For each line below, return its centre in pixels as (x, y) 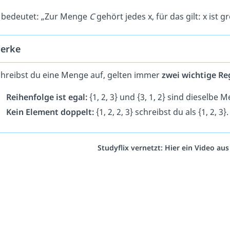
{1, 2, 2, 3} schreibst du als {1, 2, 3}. (161, 112)
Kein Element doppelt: (50, 112)
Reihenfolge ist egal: (47, 97)
